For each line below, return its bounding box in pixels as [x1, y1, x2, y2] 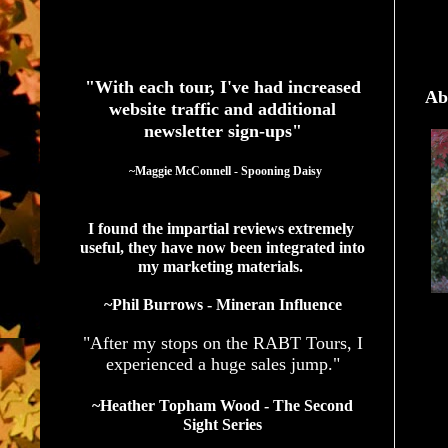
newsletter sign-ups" [143, 120, 302, 141]
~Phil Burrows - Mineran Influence [103, 295, 342, 313]
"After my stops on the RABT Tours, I [82, 332, 363, 353]
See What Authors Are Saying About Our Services [80, 34, 341, 47]
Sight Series [183, 415, 262, 433]
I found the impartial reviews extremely [87, 219, 354, 237]
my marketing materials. [138, 257, 307, 275]
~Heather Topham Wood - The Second [92, 396, 353, 414]
